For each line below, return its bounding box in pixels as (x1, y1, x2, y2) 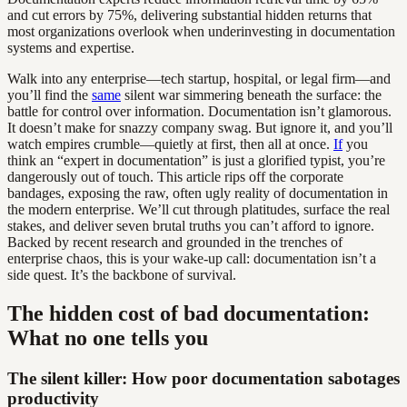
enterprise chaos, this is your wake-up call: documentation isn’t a (7, 250, 376, 266)
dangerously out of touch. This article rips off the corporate (7, 168, 343, 184)
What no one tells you (7, 325, 208, 350)
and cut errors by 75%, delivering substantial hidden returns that (7, 6, 372, 23)
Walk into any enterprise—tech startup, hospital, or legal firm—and (7, 70, 391, 86)
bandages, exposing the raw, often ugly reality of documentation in (7, 184, 388, 201)
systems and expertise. (7, 39, 134, 55)
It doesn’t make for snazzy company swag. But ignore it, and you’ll (7, 119, 392, 135)
